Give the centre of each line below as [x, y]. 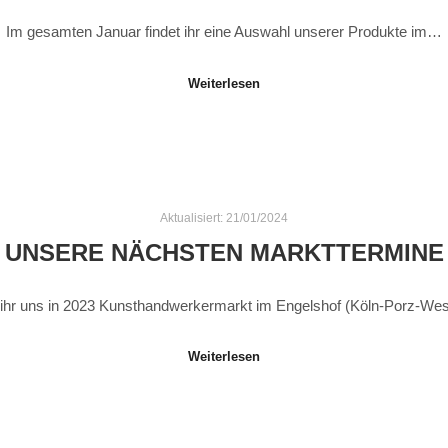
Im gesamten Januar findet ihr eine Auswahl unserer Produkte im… [224, 32]
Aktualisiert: [193, 217]
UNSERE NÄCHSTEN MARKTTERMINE [224, 253]
